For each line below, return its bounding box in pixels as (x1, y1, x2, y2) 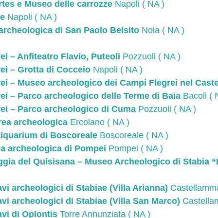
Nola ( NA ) (139, 25, 184, 36)
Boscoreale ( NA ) (97, 130, 168, 141)
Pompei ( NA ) (106, 144, 163, 154)
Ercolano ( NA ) (68, 117, 129, 127)
